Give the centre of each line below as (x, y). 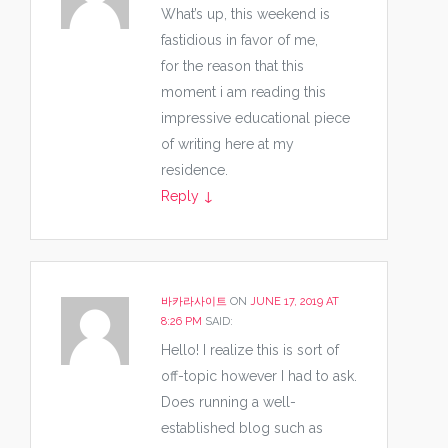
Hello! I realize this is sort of (250, 350)
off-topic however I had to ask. (259, 376)
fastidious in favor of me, (239, 39)
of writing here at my (227, 143)
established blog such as (242, 428)
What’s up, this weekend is (245, 13)
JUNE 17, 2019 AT (294, 301)
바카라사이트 (194, 301)
